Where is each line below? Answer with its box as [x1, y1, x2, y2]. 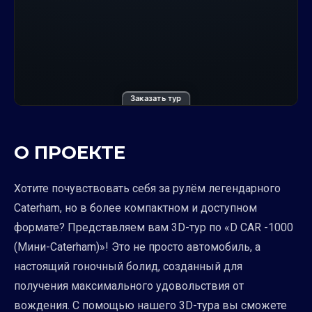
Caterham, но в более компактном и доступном [14, 201, 257, 214]
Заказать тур [130, 93, 182, 103]
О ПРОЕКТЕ [14, 141, 125, 164]
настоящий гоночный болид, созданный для [14, 259, 242, 273]
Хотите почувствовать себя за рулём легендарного [14, 181, 281, 195]
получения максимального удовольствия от [14, 279, 244, 292]
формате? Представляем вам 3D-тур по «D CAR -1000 [14, 220, 293, 234]
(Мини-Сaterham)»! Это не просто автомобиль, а [14, 240, 260, 253]
